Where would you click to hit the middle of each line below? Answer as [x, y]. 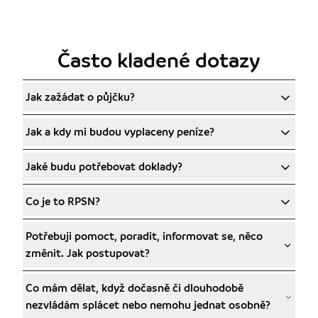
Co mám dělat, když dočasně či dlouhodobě [135, 288]
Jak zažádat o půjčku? [80, 97]
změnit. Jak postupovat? [88, 253]
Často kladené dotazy [159, 60]
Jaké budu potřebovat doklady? [104, 166]
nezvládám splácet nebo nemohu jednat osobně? [148, 305]
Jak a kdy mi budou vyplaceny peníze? [120, 132]
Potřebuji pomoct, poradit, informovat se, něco [144, 236]
